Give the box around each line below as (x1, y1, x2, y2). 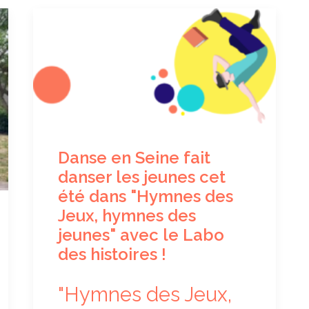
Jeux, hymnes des (58, 205, 196, 226)
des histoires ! (58, 243, 166, 264)
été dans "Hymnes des (58, 186, 233, 206)
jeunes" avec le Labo (58, 224, 224, 245)
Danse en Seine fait (58, 147, 210, 168)
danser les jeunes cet (58, 166, 226, 187)
